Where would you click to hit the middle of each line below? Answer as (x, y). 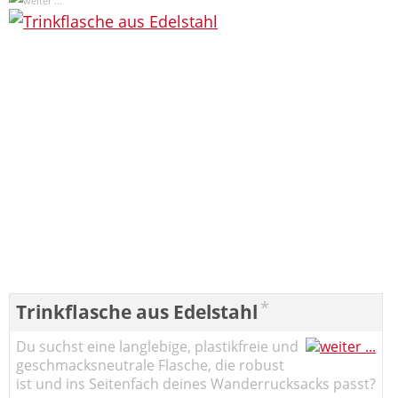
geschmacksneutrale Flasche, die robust (150, 365)
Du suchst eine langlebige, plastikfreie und (157, 346)
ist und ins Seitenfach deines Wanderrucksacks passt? (196, 383)
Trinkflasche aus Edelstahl (137, 311)
